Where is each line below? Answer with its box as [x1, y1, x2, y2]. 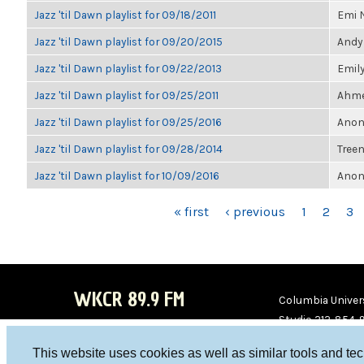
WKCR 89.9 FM [73, 286, 184, 313]
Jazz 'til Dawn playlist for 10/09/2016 [34, 169, 219, 182]
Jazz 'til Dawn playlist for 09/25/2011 [34, 89, 219, 102]
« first [174, 204, 209, 219]
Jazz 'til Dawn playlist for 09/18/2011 [34, 8, 216, 21]
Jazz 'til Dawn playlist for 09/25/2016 [34, 115, 222, 128]
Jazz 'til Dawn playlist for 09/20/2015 [34, 35, 223, 48]
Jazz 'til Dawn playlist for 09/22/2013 [34, 62, 222, 75]
